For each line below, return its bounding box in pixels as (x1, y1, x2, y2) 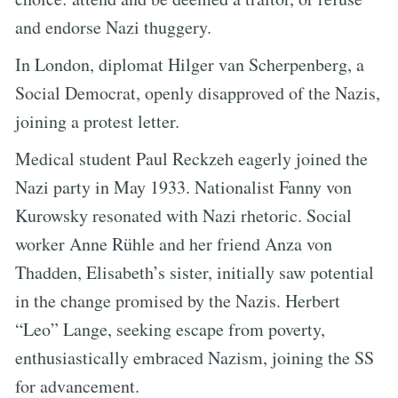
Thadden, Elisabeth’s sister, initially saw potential (15, 259, 374, 284)
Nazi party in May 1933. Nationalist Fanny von (15, 174, 352, 199)
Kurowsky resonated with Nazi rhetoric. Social (15, 203, 352, 227)
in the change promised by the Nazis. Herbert (15, 288, 340, 313)
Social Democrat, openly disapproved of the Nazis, (15, 80, 380, 105)
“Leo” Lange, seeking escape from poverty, (15, 316, 325, 341)
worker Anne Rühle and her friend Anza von (15, 231, 332, 256)
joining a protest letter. (15, 108, 179, 133)
